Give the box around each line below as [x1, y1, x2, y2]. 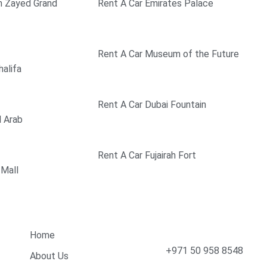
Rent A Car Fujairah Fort [98, 150, 196, 162]
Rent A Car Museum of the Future [98, 48, 239, 60]
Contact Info [156, 207, 201, 217]
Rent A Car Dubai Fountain [98, 99, 206, 111]
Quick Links [20, 200, 93, 217]
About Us [30, 250, 69, 262]
